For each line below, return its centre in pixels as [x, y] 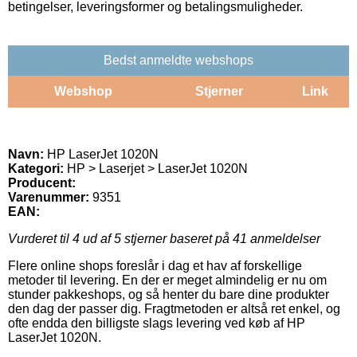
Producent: [42, 182]
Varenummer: [49, 197]
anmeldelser [284, 238]
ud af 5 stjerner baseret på [156, 238]
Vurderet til [40, 238]
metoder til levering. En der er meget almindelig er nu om [167, 280]
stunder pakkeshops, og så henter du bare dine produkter [169, 294]
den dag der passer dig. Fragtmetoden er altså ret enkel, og [174, 308]
